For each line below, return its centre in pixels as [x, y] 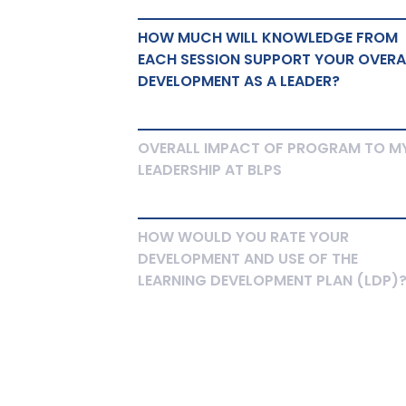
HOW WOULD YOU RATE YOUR [243, 237]
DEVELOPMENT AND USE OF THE [247, 259]
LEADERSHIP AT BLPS [209, 170]
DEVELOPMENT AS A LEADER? [238, 81]
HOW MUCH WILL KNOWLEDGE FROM [267, 38]
